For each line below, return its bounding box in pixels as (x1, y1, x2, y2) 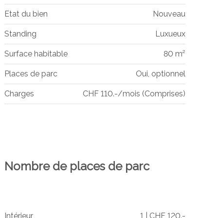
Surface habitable (4, 49, 68, 58)
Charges (4, 89, 34, 98)
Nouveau (152, 9, 185, 18)
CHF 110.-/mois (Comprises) (82, 89, 185, 98)
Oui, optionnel (135, 69, 185, 78)
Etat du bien (4, 9, 48, 18)
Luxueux (155, 29, 185, 38)
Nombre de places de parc (4, 159, 149, 173)
